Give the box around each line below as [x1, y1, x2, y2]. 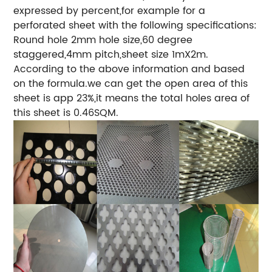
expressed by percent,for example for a [13, 3, 206, 19]
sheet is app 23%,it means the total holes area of [13, 90, 250, 107]
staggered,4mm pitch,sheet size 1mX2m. [13, 47, 209, 63]
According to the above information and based [13, 61, 245, 78]
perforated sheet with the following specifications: [13, 18, 257, 34]
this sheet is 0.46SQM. [13, 105, 119, 121]
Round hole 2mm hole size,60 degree [13, 32, 193, 49]
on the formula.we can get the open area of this [13, 76, 248, 92]
